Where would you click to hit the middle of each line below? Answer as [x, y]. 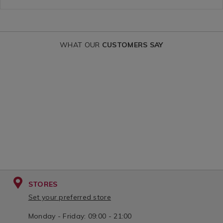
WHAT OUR [81, 45]
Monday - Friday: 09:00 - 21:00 [80, 216]
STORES [43, 184]
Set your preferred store [69, 197]
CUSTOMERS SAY [132, 45]
